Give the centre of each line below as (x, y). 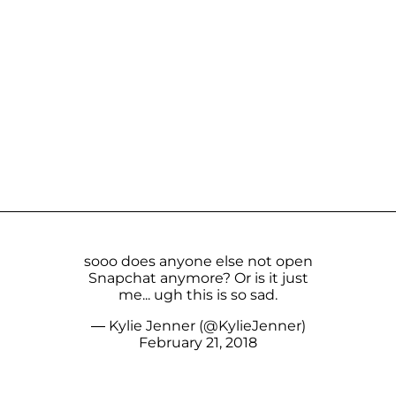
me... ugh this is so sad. (198, 294)
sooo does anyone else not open (198, 261)
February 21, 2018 (198, 342)
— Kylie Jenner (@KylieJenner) (198, 325)
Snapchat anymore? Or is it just (198, 278)
